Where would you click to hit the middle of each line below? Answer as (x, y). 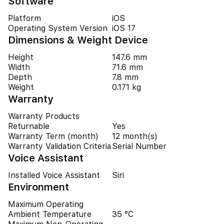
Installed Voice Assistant (54, 175)
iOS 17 (124, 28)
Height (21, 57)
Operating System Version (58, 28)
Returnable (29, 126)
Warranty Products (44, 116)
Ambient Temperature (50, 214)
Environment (38, 187)
